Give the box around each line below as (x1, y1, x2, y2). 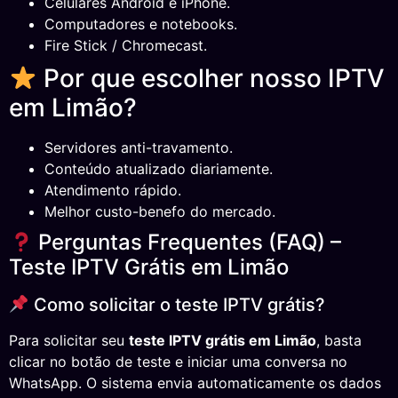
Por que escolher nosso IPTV (36, 63, 385, 94)
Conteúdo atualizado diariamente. (44, 160, 273, 179)
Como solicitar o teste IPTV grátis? (28, 294, 325, 316)
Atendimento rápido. (44, 181, 181, 200)
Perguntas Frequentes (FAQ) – (33, 229, 342, 256)
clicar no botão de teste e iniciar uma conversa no (9, 353, 347, 371)
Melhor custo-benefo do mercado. (44, 203, 275, 221)
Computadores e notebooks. (44, 15, 237, 34)
